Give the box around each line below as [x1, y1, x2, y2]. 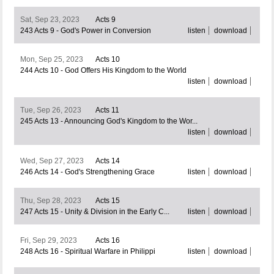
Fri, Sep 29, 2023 [20, 236, 77, 245]
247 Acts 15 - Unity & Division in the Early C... [20, 207, 169, 217]
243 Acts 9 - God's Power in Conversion [20, 26, 151, 35]
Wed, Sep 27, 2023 [20, 157, 84, 166]
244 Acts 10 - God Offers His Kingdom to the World [20, 66, 187, 75]
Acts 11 [95, 106, 119, 115]
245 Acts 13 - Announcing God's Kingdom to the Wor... [20, 117, 198, 126]
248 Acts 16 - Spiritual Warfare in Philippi [20, 247, 155, 256]
